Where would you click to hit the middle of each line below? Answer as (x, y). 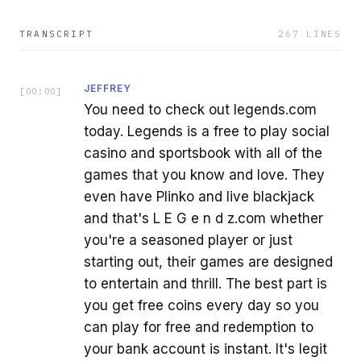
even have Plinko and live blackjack (199, 196)
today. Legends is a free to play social (207, 131)
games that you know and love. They (204, 174)
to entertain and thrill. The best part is (205, 283)
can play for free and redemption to (199, 327)
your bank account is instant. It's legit (205, 349)
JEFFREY (108, 88)
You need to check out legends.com (200, 109)
